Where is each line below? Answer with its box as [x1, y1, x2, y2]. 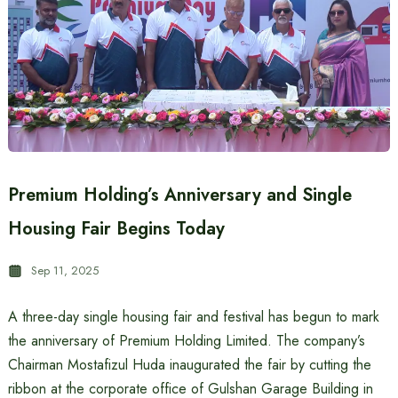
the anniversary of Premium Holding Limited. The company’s [7, 330, 365, 351]
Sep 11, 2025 [30, 262, 99, 279]
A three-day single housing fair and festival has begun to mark [7, 306, 379, 327]
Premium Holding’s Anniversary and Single [7, 182, 352, 208]
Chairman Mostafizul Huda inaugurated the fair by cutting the [7, 354, 371, 375]
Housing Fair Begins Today [7, 216, 225, 242]
